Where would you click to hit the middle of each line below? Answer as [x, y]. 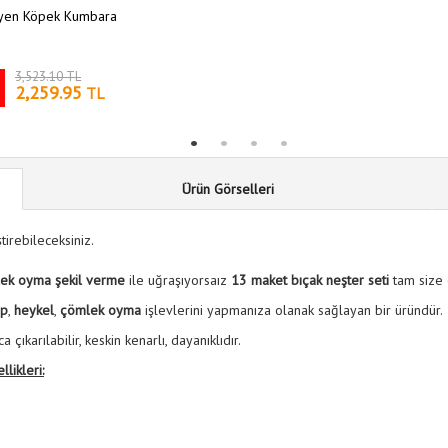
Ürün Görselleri [227, 189]
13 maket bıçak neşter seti [310, 280]
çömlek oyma [100, 310]
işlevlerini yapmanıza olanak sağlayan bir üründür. [292, 310]
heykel [34, 310]
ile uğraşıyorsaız [178, 280]
